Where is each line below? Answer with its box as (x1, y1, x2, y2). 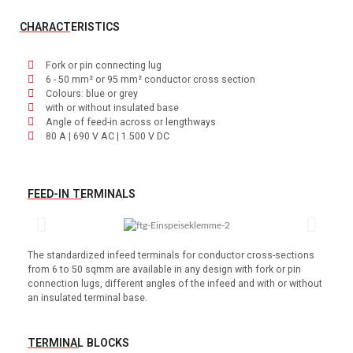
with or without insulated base (45, 102, 179, 113)
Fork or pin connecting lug (45, 59, 162, 71)
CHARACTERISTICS (20, 20, 120, 33)
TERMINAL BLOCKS (28, 336, 129, 349)
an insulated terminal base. (28, 292, 147, 303)
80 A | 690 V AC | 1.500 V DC (45, 130, 169, 142)
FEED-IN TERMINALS (28, 187, 136, 200)
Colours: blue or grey (45, 87, 138, 99)
